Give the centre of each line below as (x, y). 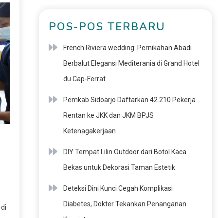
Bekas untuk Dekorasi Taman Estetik (119, 167)
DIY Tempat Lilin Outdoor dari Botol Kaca (125, 152)
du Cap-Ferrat (84, 79)
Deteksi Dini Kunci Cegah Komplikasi (118, 188)
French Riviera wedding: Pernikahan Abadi (127, 48)
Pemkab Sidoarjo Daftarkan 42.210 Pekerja (129, 100)
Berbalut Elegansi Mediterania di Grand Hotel (131, 63)
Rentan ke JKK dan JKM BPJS (108, 115)
